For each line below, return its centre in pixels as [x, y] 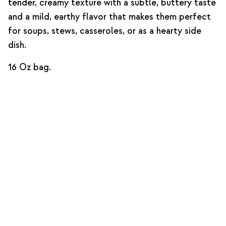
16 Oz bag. [30, 67]
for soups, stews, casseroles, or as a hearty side [105, 31]
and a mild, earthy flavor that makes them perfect [109, 17]
